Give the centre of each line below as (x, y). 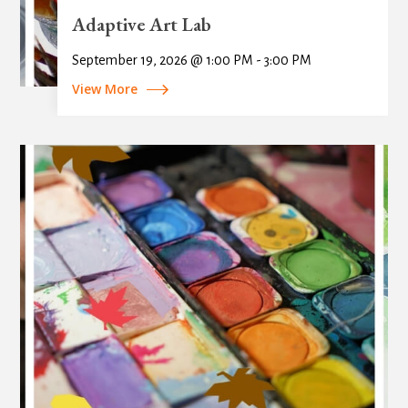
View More (104, 88)
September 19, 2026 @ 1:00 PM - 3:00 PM (191, 60)
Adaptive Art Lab (141, 24)
